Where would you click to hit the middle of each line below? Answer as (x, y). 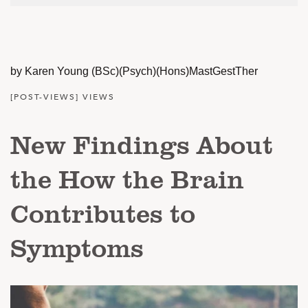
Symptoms (77, 247)
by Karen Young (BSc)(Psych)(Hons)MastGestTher (134, 71)
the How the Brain (127, 178)
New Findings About (142, 144)
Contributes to (103, 213)
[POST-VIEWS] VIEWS (63, 97)
